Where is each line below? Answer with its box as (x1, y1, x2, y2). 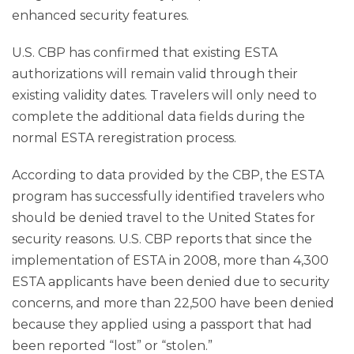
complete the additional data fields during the (12, 109, 305, 125)
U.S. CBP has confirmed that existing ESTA (12, 45, 277, 61)
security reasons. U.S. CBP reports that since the (12, 232, 312, 247)
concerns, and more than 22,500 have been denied (12, 296, 334, 311)
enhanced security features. (12, 8, 189, 24)
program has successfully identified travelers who (12, 189, 325, 205)
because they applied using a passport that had (12, 317, 312, 333)
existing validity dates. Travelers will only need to (12, 88, 317, 104)
